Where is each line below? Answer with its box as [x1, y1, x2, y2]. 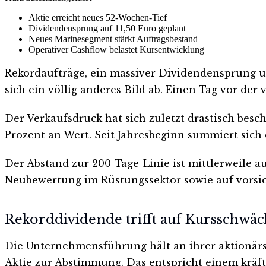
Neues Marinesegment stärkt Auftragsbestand [28, 33, 198, 44]
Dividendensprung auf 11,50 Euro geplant [28, 23, 186, 33]
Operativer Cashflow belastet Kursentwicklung [28, 44, 204, 55]
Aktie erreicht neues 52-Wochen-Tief [28, 12, 167, 23]
